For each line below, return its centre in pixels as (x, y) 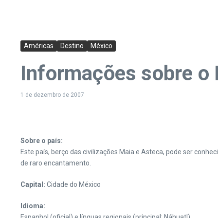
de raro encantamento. (56, 163)
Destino (72, 46)
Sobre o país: (42, 141)
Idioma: (33, 206)
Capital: (33, 184)
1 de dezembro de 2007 (52, 95)
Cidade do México (73, 184)
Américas (39, 46)
